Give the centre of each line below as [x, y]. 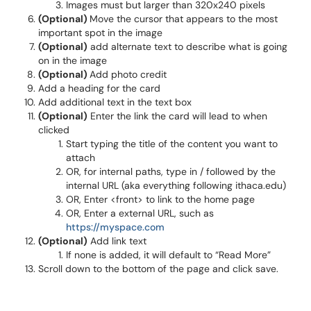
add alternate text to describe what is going [187, 47]
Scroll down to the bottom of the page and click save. [158, 269]
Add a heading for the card [99, 88]
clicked [54, 130]
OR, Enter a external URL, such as [140, 213]
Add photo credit [128, 74]
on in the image [73, 60]
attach [81, 158]
